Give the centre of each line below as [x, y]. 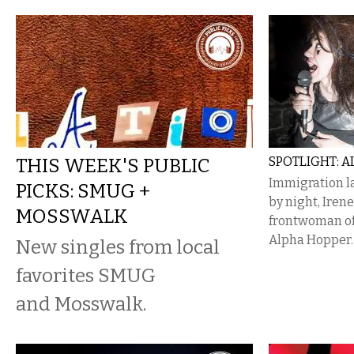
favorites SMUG [86, 275]
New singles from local [118, 247]
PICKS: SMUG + [83, 191]
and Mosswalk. [81, 304]
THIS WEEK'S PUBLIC [113, 166]
